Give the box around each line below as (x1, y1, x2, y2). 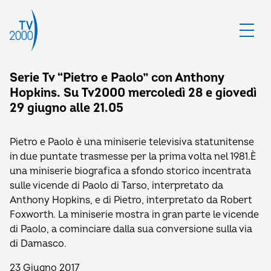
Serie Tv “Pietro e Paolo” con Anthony (10, 70, 224, 85)
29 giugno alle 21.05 (10, 100, 123, 116)
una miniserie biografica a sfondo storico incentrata (10, 165, 251, 177)
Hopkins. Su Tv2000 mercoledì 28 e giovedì (10, 85, 256, 100)
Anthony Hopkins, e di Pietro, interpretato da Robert (10, 194, 252, 206)
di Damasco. (10, 238, 67, 250)
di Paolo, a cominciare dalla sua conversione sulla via (10, 223, 252, 235)
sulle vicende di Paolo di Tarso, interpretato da (10, 180, 223, 192)
